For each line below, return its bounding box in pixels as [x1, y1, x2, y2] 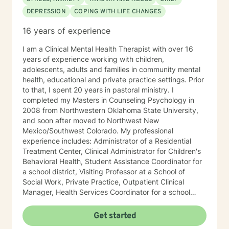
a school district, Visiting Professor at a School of [22, 167, 185, 176]
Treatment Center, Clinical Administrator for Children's [22, 147, 201, 155]
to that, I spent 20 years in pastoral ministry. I [22, 85, 174, 94]
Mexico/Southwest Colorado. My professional [22, 126, 173, 135]
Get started [93, 211, 136, 221]
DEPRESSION [27, 8, 66, 16]
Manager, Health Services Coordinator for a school [22, 188, 56, 196]
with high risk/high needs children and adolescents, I [22, 218, 198, 227]
